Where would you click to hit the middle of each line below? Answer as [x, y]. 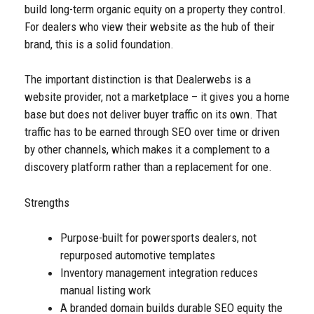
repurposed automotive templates [138, 255]
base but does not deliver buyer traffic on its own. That [151, 115]
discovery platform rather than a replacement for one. [148, 167]
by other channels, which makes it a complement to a [147, 150]
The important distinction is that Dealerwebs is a [138, 80]
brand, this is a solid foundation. [99, 44]
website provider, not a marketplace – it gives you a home [157, 97]
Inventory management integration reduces [159, 273]
